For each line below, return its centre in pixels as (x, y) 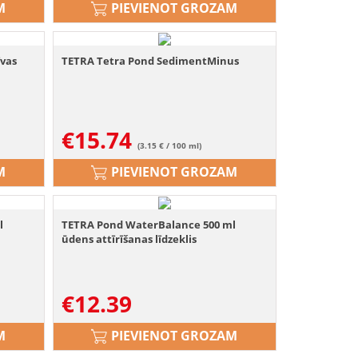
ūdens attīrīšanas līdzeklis (129, 239)
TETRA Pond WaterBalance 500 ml (149, 225)
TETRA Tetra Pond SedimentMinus (151, 61)
